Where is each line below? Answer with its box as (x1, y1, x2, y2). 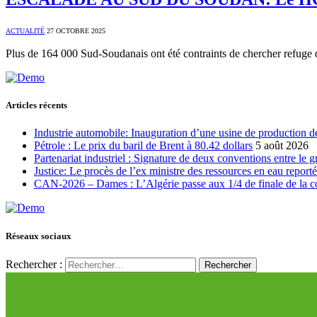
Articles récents (6, 100, 67, 111)
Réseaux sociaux (6, 230, 71, 241)
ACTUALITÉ (6, 27, 45, 35)
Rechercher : (6, 258, 62, 270)
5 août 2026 (255, 139, 309, 152)
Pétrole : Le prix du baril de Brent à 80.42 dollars (34, 139, 253, 152)
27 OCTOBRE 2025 (47, 27, 105, 35)
